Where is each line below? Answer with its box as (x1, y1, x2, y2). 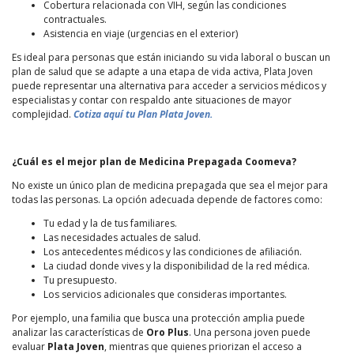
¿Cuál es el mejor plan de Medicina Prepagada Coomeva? (12, 155, 296, 169)
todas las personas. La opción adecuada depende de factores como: (12, 193, 322, 207)
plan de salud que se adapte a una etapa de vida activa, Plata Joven (12, 65, 313, 79)
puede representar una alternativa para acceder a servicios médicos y (12, 79, 326, 93)
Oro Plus (146, 326, 189, 340)
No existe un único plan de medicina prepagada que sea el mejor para (12, 179, 328, 193)
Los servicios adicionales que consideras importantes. (43, 288, 287, 302)
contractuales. (43, 13, 107, 27)
